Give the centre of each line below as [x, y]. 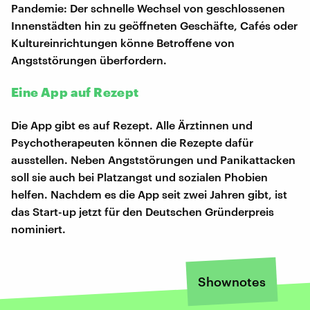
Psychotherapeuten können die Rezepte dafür [132, 142]
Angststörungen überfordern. [89, 60]
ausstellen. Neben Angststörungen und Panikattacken [153, 159]
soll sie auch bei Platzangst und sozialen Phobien [139, 176]
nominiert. [38, 228]
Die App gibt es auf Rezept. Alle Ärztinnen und [132, 125]
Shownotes [232, 281]
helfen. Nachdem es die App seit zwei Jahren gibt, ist [149, 194]
